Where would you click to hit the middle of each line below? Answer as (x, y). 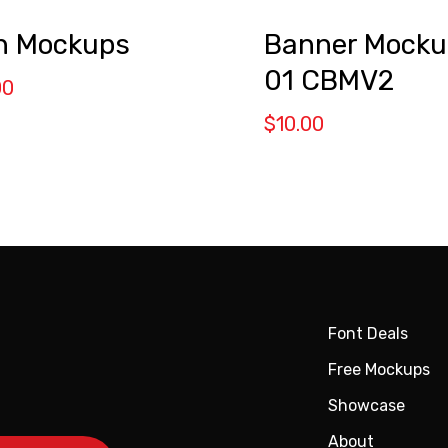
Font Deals (368, 333)
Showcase (366, 405)
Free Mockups (379, 369)
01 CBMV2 (329, 81)
